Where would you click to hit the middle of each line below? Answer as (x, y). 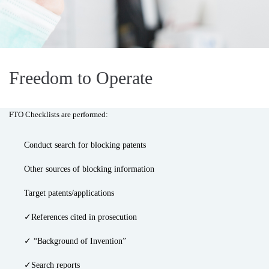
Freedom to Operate (81, 78)
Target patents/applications (69, 193)
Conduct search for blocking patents (85, 145)
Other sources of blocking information (89, 169)
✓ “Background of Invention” (75, 241)
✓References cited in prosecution (80, 217)
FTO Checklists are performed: (59, 114)
